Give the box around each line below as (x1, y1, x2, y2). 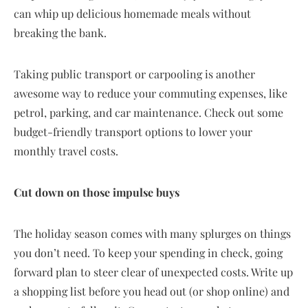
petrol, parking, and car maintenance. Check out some (14, 105, 283, 120)
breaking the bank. (14, 25, 107, 40)
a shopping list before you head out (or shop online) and (14, 284, 289, 298)
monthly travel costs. (14, 144, 118, 158)
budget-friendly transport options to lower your (14, 124, 252, 139)
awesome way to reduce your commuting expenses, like (14, 86, 287, 100)
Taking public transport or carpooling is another (14, 67, 255, 81)
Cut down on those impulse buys (14, 185, 179, 199)
